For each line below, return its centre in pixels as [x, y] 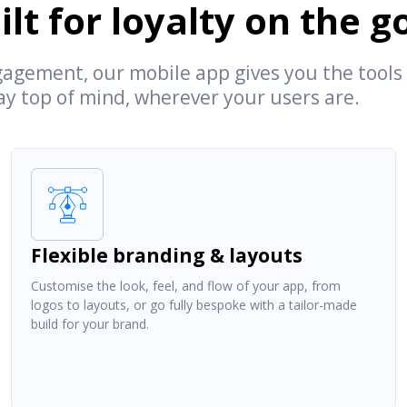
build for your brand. [90, 323]
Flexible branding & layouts [167, 255]
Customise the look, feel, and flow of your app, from [186, 285]
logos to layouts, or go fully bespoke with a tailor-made [194, 304]
